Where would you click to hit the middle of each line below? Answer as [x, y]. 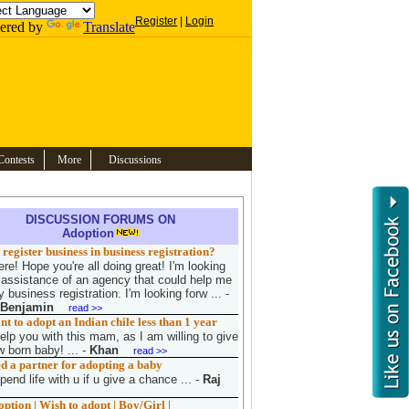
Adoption [88, 233]
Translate [109, 27]
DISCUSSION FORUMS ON [100, 220]
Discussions [135, 160]
